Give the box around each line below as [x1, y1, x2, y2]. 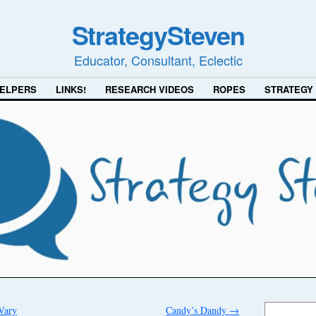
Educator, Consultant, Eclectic [73, 51, 243, 69]
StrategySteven [71, 16, 245, 53]
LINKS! [56, 83, 86, 97]
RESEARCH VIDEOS [105, 83, 194, 97]
